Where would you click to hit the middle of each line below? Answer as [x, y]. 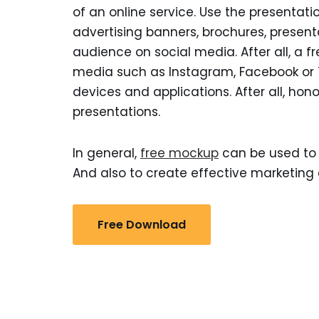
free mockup [179, 153]
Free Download [142, 224]
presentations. [116, 111]
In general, [106, 153]
